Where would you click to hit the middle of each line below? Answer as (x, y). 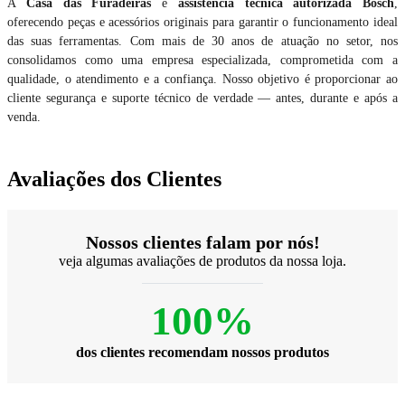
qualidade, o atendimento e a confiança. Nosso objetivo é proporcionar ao (202, 78)
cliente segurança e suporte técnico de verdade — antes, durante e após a (202, 97)
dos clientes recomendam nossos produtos (202, 352)
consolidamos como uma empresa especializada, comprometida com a (202, 59)
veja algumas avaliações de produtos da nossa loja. (202, 260)
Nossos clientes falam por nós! (202, 242)
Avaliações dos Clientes (114, 179)
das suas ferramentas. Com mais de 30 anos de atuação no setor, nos (202, 40)
